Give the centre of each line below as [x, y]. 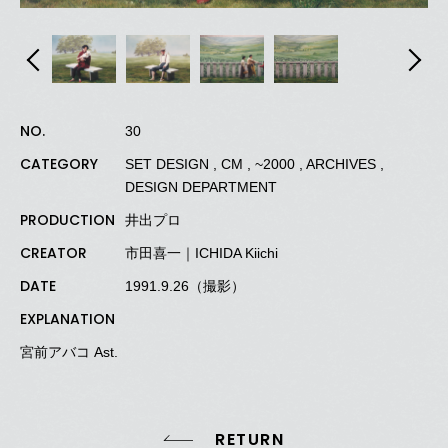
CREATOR [53, 252]
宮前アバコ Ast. [69, 351]
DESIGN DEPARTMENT [201, 186]
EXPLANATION [67, 318]
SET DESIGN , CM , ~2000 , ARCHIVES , [254, 163]
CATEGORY [59, 163]
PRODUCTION [67, 219]
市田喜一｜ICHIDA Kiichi [201, 252]
